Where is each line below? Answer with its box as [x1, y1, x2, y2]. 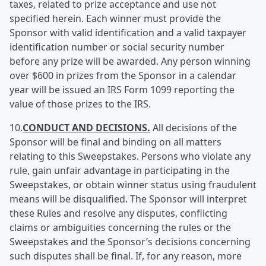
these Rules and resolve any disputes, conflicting [9, 207, 227, 220]
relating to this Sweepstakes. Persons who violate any [9, 150, 251, 163]
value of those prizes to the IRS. [9, 97, 151, 110]
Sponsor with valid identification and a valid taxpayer [9, 26, 246, 39]
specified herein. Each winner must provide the [9, 12, 221, 25]
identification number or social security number [9, 40, 224, 53]
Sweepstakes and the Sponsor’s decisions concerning [9, 235, 251, 248]
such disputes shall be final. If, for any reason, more [9, 249, 242, 262]
